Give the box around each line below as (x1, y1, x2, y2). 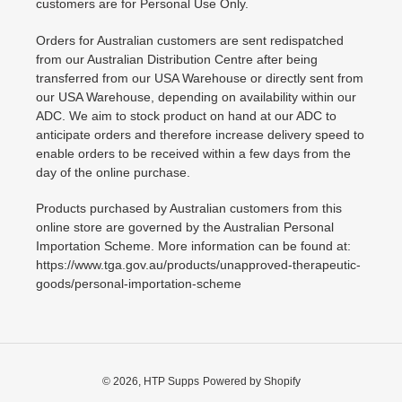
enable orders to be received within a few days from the (36, 145, 351, 161)
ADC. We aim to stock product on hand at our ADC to (36, 108, 336, 123)
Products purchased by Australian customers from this (36, 201, 342, 216)
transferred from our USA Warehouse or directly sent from (36, 70, 363, 85)
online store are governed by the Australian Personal (36, 220, 334, 235)
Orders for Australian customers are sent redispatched (36, 32, 344, 48)
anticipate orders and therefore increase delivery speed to (36, 127, 364, 142)
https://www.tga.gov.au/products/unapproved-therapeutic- (36, 258, 361, 273)
